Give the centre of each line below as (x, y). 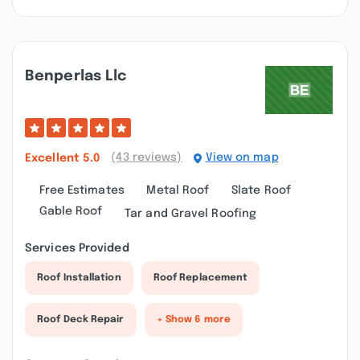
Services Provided (77, 248)
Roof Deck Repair (81, 320)
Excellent (54, 158)
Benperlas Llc (76, 76)
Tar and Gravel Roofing (191, 213)
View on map (242, 157)
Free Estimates (82, 190)
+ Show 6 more (193, 320)
